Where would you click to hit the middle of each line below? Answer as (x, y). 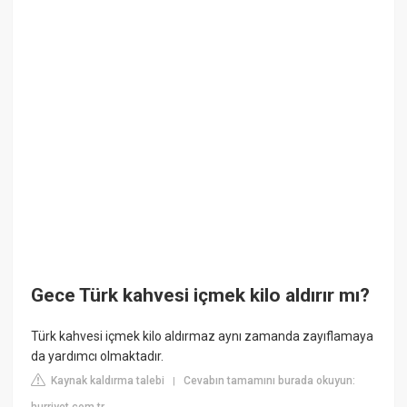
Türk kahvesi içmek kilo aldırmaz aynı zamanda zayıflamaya (203, 337)
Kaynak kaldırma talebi (107, 381)
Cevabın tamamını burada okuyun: (270, 381)
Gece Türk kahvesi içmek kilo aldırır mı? (201, 295)
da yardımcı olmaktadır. (98, 357)
